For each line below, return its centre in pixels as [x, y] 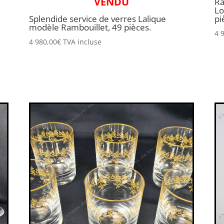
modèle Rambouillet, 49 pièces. [90, 27]
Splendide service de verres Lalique [97, 19]
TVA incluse [82, 41]
